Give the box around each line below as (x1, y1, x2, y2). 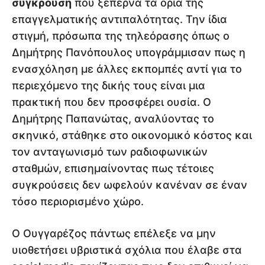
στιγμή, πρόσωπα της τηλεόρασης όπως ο (12, 30, 230, 43)
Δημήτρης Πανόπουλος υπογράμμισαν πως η (12, 46, 245, 59)
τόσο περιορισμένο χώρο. (12, 195, 144, 208)
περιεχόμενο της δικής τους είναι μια (12, 79, 205, 92)
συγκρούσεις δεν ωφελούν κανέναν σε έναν (12, 179, 247, 192)
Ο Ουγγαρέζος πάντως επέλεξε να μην (12, 227, 216, 240)
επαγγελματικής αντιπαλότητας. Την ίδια (12, 13, 227, 26)
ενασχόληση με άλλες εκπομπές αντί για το (12, 63, 242, 76)
